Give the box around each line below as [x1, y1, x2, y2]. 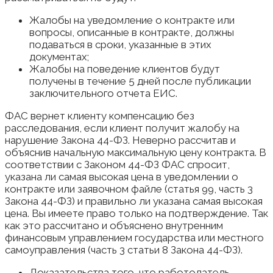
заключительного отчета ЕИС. [29, 87, 177, 100]
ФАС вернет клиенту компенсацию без [5, 110, 194, 122]
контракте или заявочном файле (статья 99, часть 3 [5, 183, 253, 196]
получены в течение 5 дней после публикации [29, 75, 251, 88]
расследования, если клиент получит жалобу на [5, 122, 239, 135]
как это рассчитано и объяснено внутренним [5, 219, 223, 232]
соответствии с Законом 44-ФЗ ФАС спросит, [5, 158, 230, 171]
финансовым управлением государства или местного [5, 232, 264, 244]
